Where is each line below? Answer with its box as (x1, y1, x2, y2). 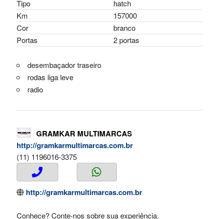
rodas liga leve (27, 72, 73, 83)
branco (113, 22, 135, 33)
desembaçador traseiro (27, 60, 101, 70)
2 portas (113, 35, 139, 45)
